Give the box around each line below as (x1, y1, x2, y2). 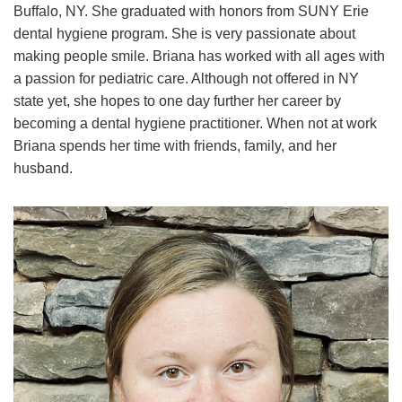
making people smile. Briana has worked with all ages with (13, 48, 385, 64)
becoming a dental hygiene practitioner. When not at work (13, 115, 377, 131)
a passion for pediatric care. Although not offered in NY (13, 70, 359, 86)
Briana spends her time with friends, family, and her (13, 137, 336, 153)
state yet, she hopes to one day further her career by (13, 92, 341, 109)
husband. (13, 160, 73, 176)
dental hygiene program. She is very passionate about (13, 25, 355, 41)
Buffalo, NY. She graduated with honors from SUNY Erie (13, 3, 369, 19)
